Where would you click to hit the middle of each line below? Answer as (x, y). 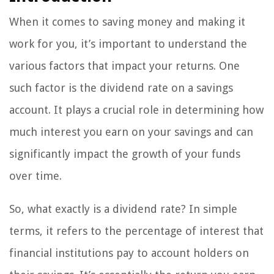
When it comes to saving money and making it (127, 21)
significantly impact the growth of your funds (125, 154)
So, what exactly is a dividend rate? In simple (123, 209)
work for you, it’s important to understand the (128, 43)
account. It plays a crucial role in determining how (136, 109)
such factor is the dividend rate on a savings (121, 87)
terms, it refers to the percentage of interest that (136, 231)
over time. (35, 176)
